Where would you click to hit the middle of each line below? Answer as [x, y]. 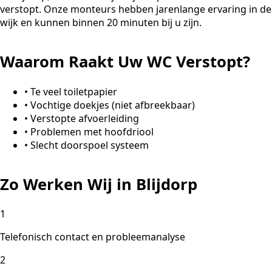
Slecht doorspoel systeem [90, 145]
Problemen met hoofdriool [92, 131]
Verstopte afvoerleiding [85, 118]
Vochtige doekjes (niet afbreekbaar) [113, 105]
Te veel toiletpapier [74, 91]
